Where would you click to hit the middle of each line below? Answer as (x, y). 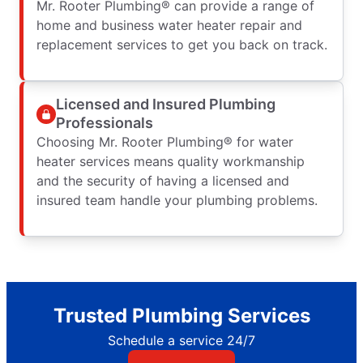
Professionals (105, 122)
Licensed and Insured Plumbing (166, 104)
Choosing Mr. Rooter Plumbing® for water (165, 141)
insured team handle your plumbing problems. (177, 200)
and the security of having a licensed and (163, 180)
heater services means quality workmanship (171, 161)
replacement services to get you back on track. (182, 44)
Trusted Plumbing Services (181, 315)
